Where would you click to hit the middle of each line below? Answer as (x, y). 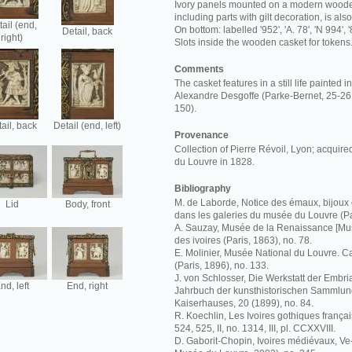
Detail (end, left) (87, 126)
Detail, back (87, 31)
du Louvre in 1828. (214, 162)
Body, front (87, 204)
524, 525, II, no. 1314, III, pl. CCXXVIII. (255, 328)
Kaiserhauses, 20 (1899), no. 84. (244, 303)
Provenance (202, 135)
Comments (199, 69)
